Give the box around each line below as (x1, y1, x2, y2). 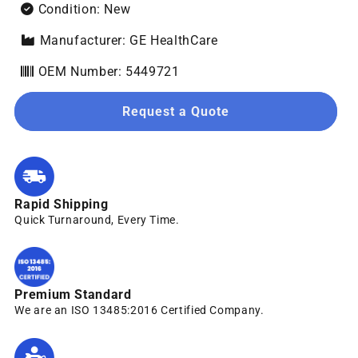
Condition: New (34, 2, 131, 18)
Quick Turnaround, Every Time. (14, 213, 180, 226)
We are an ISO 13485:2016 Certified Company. (14, 304, 265, 317)
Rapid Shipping (14, 196, 109, 212)
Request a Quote (121, 103, 230, 119)
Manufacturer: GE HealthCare (35, 33, 218, 49)
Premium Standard (14, 287, 132, 303)
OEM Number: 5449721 (34, 64, 180, 80)
